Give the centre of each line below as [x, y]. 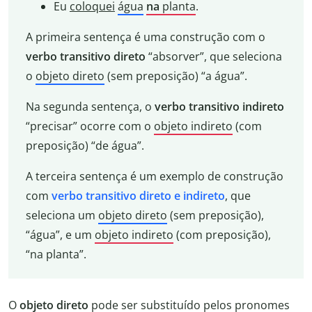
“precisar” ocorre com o [89, 126]
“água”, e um [60, 235]
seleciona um [62, 216]
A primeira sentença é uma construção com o [145, 37]
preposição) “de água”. [85, 146]
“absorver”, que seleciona [213, 57]
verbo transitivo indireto [219, 107]
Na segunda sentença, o [90, 107]
